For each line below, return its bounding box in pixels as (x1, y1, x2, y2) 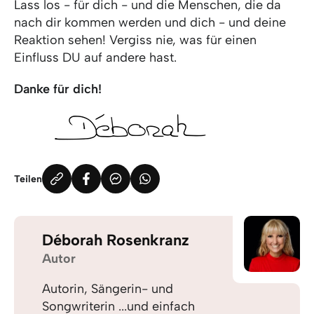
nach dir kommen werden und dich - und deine (14, 15, 286, 30)
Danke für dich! (14, 81, 102, 97)
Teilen (14, 172, 42, 185)
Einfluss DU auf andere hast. (14, 50, 177, 65)
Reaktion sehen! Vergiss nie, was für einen (14, 32, 257, 48)
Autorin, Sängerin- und (42, 281, 173, 296)
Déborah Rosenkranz (42, 231, 189, 250)
